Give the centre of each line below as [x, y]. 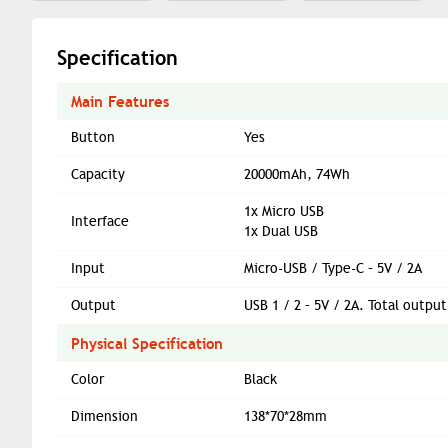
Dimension [104, 416]
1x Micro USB [284, 211]
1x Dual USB [281, 231]
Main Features [120, 101]
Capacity [98, 174]
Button [93, 137]
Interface [100, 221]
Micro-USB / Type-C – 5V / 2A [333, 268]
